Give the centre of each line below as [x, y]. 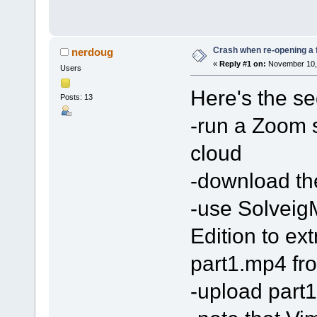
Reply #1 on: [242, 64]
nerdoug [93, 52]
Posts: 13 [76, 97]
